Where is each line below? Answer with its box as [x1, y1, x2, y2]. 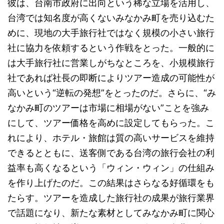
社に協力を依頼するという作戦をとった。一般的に [7, 42, 214, 53]
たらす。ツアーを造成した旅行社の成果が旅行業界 [7, 192, 214, 203]
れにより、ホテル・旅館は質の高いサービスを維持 [7, 132, 214, 143]
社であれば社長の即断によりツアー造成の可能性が [7, 72, 214, 83]
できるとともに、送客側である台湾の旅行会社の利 [7, 147, 214, 158]
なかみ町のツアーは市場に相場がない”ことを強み [7, 102, 209, 113]
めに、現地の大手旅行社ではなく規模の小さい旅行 [7, 27, 214, 38]
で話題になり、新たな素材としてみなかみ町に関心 [7, 207, 214, 218]
